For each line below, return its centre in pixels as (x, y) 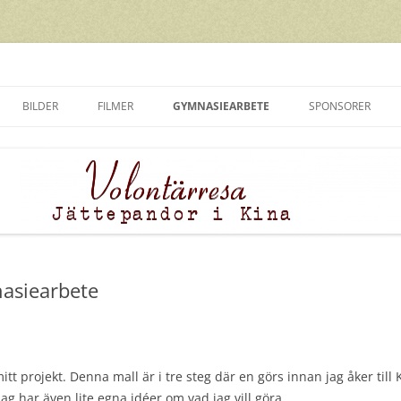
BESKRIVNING (215, 144)
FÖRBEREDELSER (221, 180)
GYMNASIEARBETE (221, 106)
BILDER (40, 106)
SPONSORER (340, 106)
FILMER (115, 106)
